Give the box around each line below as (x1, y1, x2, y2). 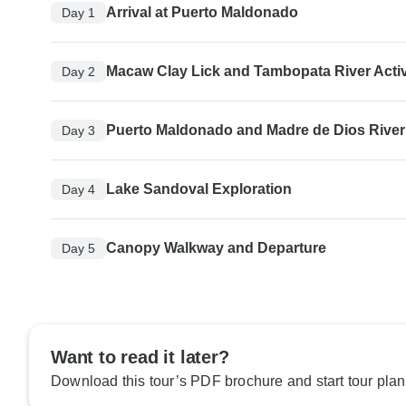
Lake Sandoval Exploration (106, 181, 292, 198)
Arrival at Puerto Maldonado (106, 5, 298, 21)
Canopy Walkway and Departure (106, 240, 326, 256)
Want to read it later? (51, 347, 229, 368)
